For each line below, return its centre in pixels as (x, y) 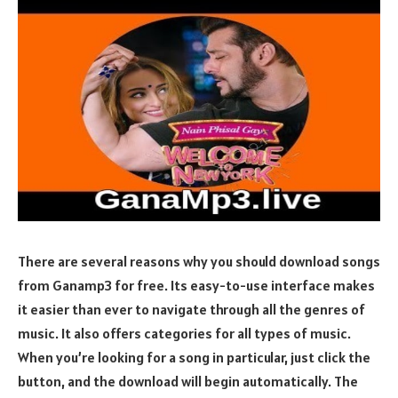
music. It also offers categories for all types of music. (184, 333)
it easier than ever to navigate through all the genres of (191, 309)
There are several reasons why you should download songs (199, 261)
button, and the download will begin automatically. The (188, 381)
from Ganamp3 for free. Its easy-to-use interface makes (196, 285)
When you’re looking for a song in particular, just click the (194, 357)
